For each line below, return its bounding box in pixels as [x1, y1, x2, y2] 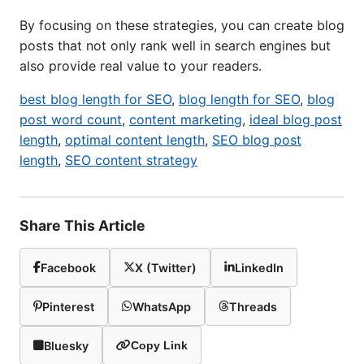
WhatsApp [132, 299, 191, 314]
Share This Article [19, 217, 145, 234]
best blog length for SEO [19, 91, 171, 107]
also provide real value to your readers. [19, 58, 262, 74]
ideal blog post [249, 111, 342, 128]
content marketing [129, 111, 242, 128]
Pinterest [42, 299, 94, 314]
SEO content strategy [65, 152, 197, 168]
